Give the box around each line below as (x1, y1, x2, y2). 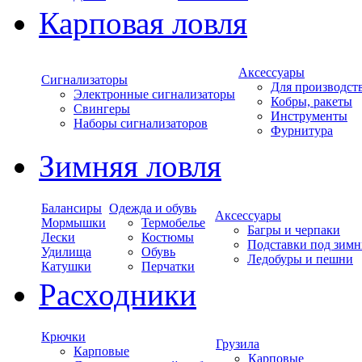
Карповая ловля (39, 6, 247, 41)
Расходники (39, 277, 196, 313)
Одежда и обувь (109, 201, 196, 216)
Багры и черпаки (247, 223, 340, 238)
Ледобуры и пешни (247, 252, 353, 267)
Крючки (41, 330, 86, 344)
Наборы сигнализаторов (74, 116, 208, 131)
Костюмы (141, 230, 194, 245)
